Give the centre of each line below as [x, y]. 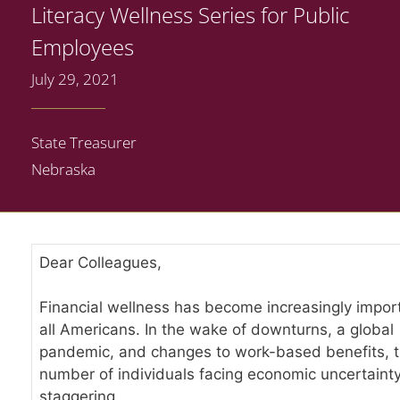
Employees [83, 46]
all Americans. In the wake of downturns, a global [217, 330]
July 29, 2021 [75, 79]
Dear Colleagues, [100, 262]
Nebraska [63, 169]
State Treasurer [84, 142]
